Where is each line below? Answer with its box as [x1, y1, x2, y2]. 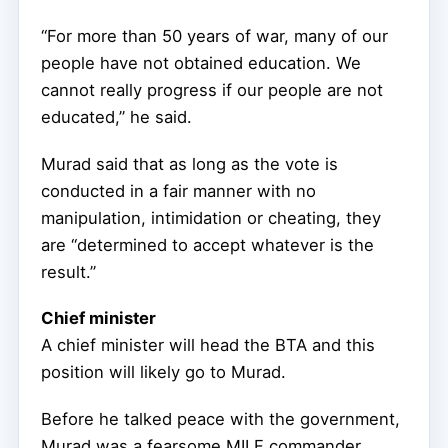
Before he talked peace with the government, [41, 409, 400, 430]
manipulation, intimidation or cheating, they [41, 207, 381, 228]
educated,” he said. [41, 106, 192, 127]
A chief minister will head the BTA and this [41, 335, 375, 356]
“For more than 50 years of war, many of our [41, 25, 388, 46]
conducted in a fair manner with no [41, 180, 316, 201]
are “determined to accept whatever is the [41, 234, 374, 255]
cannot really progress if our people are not [41, 79, 383, 100]
